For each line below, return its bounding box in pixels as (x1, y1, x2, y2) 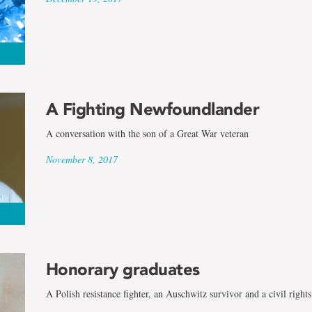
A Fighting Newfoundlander (45, 98, 260, 119)
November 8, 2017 (45, 152, 118, 166)
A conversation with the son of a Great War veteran (45, 126, 249, 140)
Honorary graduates (45, 258, 200, 279)
